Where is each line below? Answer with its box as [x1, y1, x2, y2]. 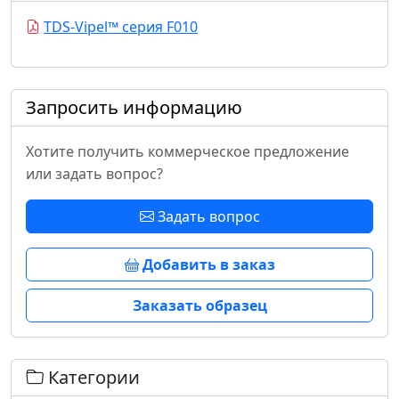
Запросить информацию [26, 95, 242, 120]
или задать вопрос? [26, 164, 163, 184]
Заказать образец [132, 296, 267, 316]
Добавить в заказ [138, 255, 275, 275]
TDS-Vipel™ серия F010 [44, 17, 198, 37]
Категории [44, 365, 140, 390]
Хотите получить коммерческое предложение [26, 142, 349, 162]
